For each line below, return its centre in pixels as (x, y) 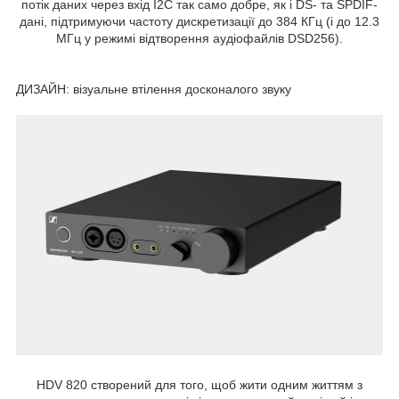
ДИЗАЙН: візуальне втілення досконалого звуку (154, 90)
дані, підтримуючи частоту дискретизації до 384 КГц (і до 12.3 (199, 22)
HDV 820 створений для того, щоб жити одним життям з (199, 384)
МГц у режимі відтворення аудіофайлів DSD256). (199, 39)
